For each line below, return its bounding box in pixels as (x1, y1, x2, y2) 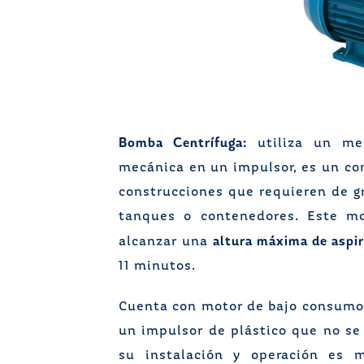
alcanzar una (119, 236, 213, 249)
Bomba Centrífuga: (119, 134, 248, 151)
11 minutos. (119, 260, 196, 273)
